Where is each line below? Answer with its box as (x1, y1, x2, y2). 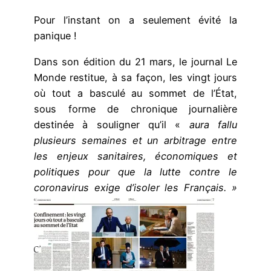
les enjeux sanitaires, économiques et (34, 149, 237, 162)
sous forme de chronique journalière (34, 102, 237, 115)
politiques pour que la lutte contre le (34, 165, 237, 178)
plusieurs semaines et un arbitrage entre (34, 134, 237, 146)
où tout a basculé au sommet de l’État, (34, 87, 237, 99)
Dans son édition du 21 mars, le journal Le (34, 55, 237, 68)
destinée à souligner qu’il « (34, 118, 189, 131)
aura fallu (189, 118, 238, 131)
